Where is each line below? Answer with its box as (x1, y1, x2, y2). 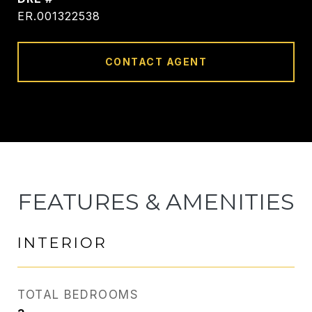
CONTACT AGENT (104, 56, 208, 68)
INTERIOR (17, 234, 107, 251)
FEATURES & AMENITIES (17, 188, 295, 215)
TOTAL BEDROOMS (17, 288, 139, 302)
